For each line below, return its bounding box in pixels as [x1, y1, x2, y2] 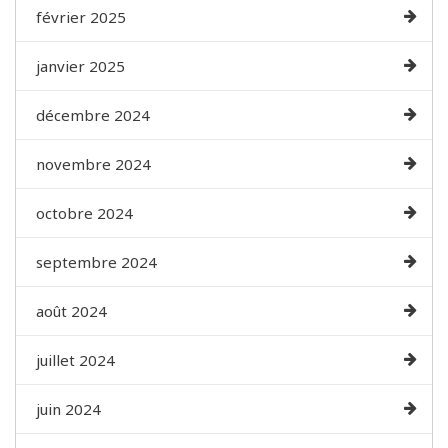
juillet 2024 [36, 349, 115, 370]
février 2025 [36, 6, 126, 27]
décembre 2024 [36, 104, 150, 125]
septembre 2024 [36, 251, 157, 272]
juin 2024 [36, 398, 101, 419]
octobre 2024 [36, 202, 133, 223]
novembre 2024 [36, 153, 151, 174]
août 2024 [36, 300, 107, 321]
